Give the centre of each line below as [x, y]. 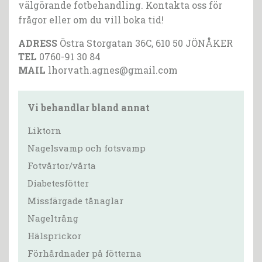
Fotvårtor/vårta [62, 166]
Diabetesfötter [58, 183]
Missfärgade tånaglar [75, 201]
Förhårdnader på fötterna [85, 254]
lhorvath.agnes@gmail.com [113, 70]
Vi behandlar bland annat [89, 108]
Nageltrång [53, 218]
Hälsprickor [54, 236]
